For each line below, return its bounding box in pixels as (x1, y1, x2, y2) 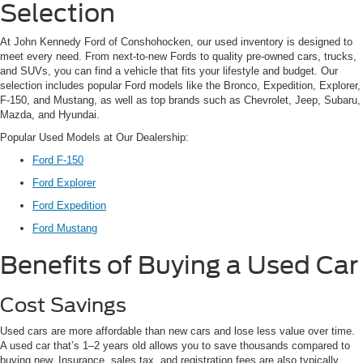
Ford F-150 (32, 154, 83, 167)
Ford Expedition (32, 199, 106, 212)
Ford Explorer (32, 177, 96, 190)
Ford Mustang (32, 222, 97, 235)
